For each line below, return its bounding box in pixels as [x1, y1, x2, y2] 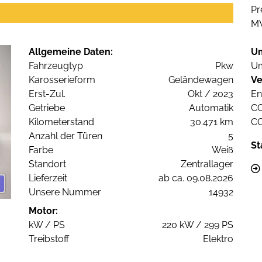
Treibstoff [29, 233, 69, 245]
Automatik [189, 102, 233, 114]
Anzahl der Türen [29, 130, 102, 142]
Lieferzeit [29, 173, 67, 184]
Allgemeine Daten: [29, 46, 113, 58]
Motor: [29, 205, 58, 217]
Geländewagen [168, 74, 233, 86]
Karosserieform [29, 74, 95, 86]
